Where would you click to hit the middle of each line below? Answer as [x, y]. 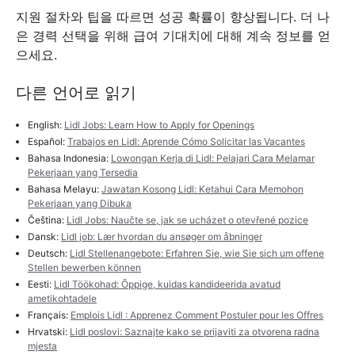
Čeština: [47, 220]
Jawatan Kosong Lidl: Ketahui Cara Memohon [202, 189]
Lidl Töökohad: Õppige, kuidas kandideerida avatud [167, 284]
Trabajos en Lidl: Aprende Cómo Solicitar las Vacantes [186, 141]
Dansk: [44, 237]
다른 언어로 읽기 [76, 93]
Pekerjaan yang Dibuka [80, 203]
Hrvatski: [49, 332]
